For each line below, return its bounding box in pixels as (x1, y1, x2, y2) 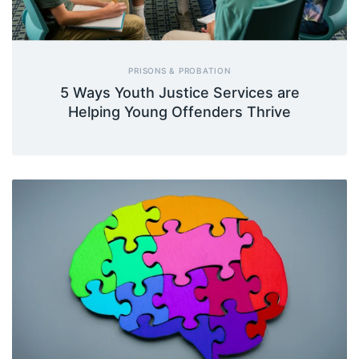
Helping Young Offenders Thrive (68, 103, 291, 120)
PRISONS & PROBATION (128, 65, 231, 75)
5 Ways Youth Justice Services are (59, 83, 300, 101)
